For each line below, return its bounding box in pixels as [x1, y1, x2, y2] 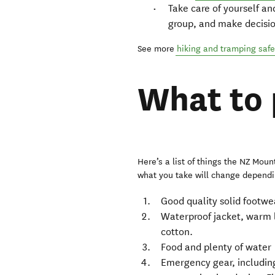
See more [137, 43, 177, 54]
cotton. [161, 226, 193, 238]
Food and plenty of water [161, 241, 272, 254]
